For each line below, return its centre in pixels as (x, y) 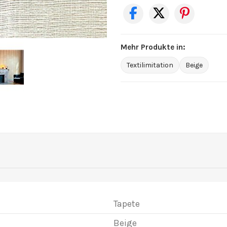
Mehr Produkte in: (153, 47)
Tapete (127, 204)
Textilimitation (150, 65)
